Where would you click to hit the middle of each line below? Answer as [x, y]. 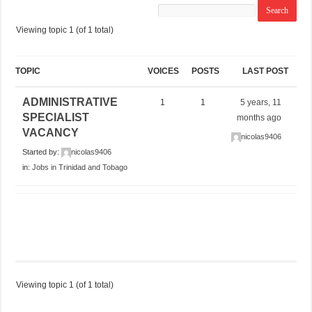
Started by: [42, 151]
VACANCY [51, 132]
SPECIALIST [56, 117]
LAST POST [265, 71]
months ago [259, 117]
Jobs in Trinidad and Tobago [80, 167]
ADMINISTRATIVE [70, 102]
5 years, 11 [261, 102]
